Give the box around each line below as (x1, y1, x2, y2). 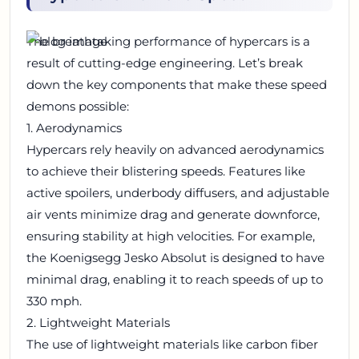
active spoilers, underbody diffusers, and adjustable (26, 185, 329, 201)
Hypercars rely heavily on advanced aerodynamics (26, 142, 324, 158)
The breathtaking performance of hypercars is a (26, 34, 310, 50)
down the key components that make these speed (26, 77, 327, 93)
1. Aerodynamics (26, 120, 122, 136)
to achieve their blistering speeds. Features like (26, 163, 305, 179)
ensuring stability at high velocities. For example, (26, 228, 315, 244)
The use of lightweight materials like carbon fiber (26, 337, 318, 353)
